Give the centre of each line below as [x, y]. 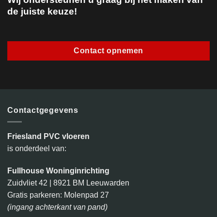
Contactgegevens [43, 110]
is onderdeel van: [37, 149]
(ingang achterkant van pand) [57, 207]
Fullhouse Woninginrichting [58, 171]
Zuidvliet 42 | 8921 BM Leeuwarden [68, 183]
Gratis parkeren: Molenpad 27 [58, 195]
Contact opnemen [108, 51]
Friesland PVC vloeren [48, 137]
